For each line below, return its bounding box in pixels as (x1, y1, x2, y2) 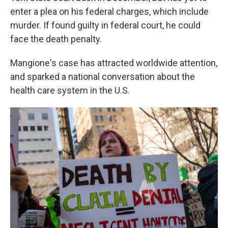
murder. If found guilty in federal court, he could (10, 20, 201, 31)
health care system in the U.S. (10, 85, 130, 96)
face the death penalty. (10, 34, 102, 44)
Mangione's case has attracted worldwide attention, (10, 58, 217, 68)
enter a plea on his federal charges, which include (10, 6, 209, 17)
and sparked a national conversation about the (10, 71, 195, 82)
